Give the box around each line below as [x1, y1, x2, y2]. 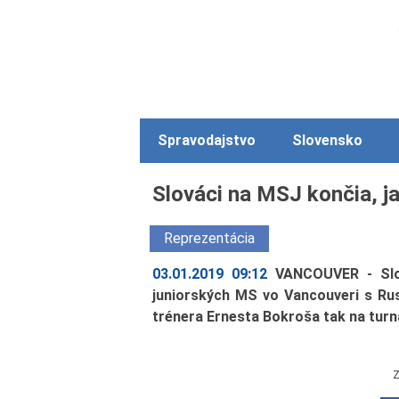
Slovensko [291, 132, 362, 150]
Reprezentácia [164, 230, 255, 248]
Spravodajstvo [158, 132, 256, 150]
